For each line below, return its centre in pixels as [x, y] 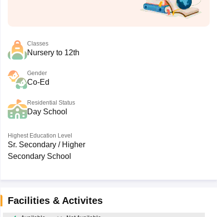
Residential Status [51, 103]
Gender [37, 73]
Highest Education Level [40, 136]
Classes [38, 44]
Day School [47, 112]
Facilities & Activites [55, 201]
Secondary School [39, 156]
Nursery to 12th [53, 53]
